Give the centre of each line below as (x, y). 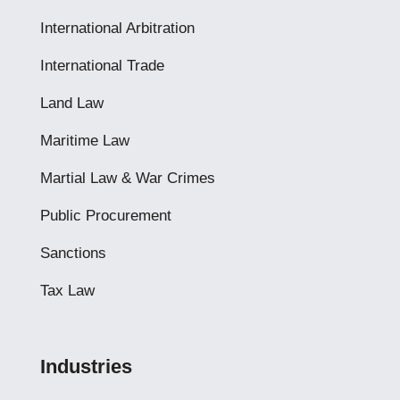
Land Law (71, 103)
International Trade (102, 66)
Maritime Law (84, 141)
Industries (86, 367)
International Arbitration (117, 28)
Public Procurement (105, 216)
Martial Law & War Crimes (127, 178)
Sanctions (73, 253)
